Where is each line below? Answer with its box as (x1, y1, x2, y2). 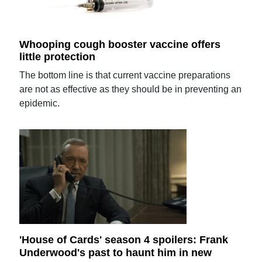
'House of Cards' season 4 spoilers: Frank (19, 234, 229, 246)
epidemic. (19, 98, 60, 109)
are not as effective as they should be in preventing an (19, 84, 242, 95)
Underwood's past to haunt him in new (19, 246, 212, 258)
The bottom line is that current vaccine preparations (19, 70, 231, 81)
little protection (19, 51, 96, 63)
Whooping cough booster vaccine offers (19, 38, 221, 50)
